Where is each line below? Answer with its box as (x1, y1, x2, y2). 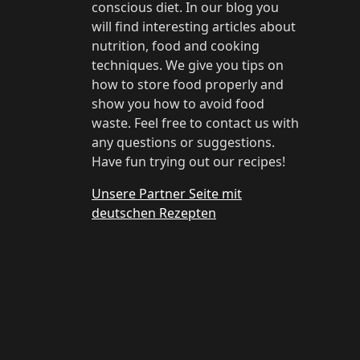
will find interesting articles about (92, 18, 296, 35)
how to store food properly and (92, 76, 284, 93)
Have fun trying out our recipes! (92, 153, 285, 170)
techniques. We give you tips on (92, 56, 284, 74)
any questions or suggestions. (92, 133, 275, 151)
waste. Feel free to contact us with (92, 114, 299, 132)
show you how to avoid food (92, 95, 264, 112)
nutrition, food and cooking (92, 37, 260, 55)
